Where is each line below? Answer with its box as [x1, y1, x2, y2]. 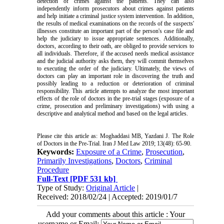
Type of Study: [37, 183, 86, 192]
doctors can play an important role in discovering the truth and [37, 72, 194, 80]
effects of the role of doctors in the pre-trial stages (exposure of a [37, 95, 194, 102]
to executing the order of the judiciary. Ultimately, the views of [37, 65, 194, 72]
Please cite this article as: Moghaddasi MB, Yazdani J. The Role [37, 132, 194, 140]
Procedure [37, 165, 69, 174]
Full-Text [37, 174, 68, 183]
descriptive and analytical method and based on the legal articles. [37, 110, 188, 117]
